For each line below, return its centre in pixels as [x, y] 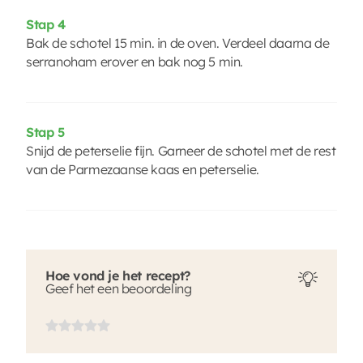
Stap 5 [45, 132]
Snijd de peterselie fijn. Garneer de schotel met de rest [181, 150]
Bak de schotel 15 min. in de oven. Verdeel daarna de [178, 43]
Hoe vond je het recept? [118, 275]
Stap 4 [46, 24]
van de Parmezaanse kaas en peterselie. [143, 169]
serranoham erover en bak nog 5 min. [135, 61]
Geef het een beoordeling [119, 288]
